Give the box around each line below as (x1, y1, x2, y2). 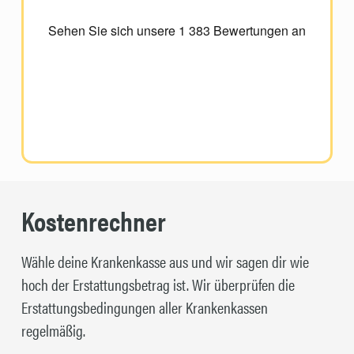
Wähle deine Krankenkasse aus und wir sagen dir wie (21, 249, 309, 273)
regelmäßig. (21, 318, 85, 341)
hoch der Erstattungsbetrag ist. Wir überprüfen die (21, 272, 295, 296)
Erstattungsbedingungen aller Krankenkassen (21, 295, 268, 318)
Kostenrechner (21, 201, 166, 239)
